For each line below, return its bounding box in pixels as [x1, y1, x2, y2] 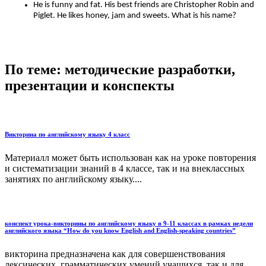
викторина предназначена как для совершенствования [5, 249, 225, 259]
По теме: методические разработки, [5, 61, 235, 77]
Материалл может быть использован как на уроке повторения [5, 153, 256, 163]
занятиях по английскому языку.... [5, 174, 142, 185]
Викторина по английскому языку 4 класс [5, 131, 130, 138]
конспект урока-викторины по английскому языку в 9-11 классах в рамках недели [5, 220, 253, 227]
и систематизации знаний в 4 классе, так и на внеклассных [5, 163, 245, 174]
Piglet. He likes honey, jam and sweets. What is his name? [33, 11, 236, 21]
